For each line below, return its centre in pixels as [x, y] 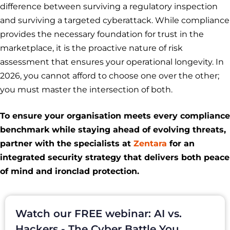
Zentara [150, 144]
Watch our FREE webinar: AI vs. [99, 214]
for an [181, 144]
